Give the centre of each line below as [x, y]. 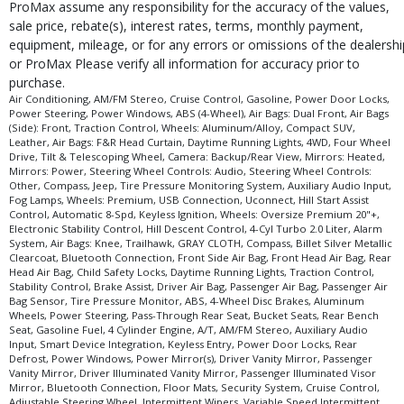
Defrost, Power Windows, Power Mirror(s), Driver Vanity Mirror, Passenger [191, 359]
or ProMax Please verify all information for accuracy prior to [184, 64]
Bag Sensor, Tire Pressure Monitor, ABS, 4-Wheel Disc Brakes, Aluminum [187, 301]
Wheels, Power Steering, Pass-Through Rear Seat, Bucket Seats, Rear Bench [194, 316]
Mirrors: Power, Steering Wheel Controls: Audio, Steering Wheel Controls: [190, 171]
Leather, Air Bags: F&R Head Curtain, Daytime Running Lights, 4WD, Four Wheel [200, 142]
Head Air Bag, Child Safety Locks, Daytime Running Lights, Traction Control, [192, 272]
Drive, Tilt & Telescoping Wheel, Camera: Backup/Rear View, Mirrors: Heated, [197, 157]
